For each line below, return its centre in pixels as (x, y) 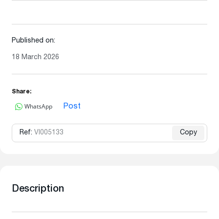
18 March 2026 (35, 58)
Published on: (33, 41)
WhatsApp (38, 106)
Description (38, 190)
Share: (22, 92)
